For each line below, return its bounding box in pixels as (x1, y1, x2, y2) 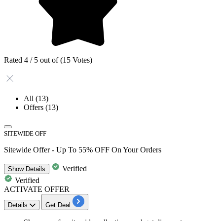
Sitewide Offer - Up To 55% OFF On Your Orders (4, 145, 161, 154)
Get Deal (45, 201, 71, 209)
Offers (24, 103, 45, 111)
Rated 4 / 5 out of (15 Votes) (4, 55, 92, 64)
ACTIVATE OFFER (4, 184, 70, 193)
